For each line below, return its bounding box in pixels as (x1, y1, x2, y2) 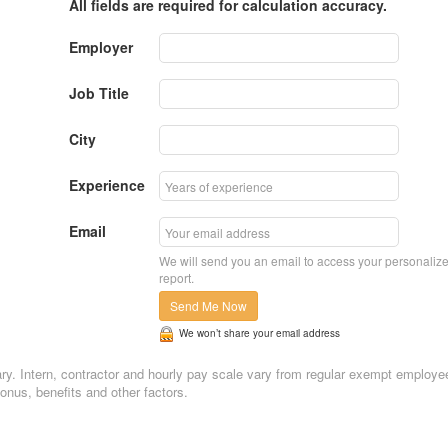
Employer (69, 37, 133, 58)
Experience (69, 175, 145, 196)
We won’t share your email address (179, 326, 340, 341)
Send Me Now (170, 297, 247, 315)
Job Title (69, 83, 129, 104)
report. (159, 269, 194, 287)
